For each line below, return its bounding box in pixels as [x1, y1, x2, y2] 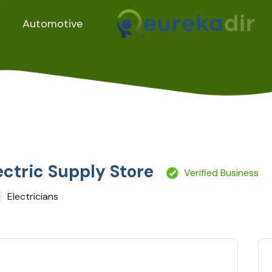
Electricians [7, 189, 59, 203]
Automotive [22, 16, 83, 31]
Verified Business [184, 166, 259, 180]
